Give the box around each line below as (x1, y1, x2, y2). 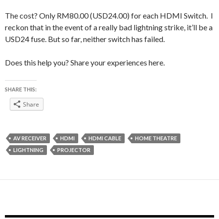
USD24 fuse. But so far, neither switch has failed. (5, 34, 165, 44)
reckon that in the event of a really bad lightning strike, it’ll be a (5, 22, 213, 32)
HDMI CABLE (88, 135, 121, 142)
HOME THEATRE (135, 135, 177, 142)
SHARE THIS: (5, 86, 37, 93)
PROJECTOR (57, 147, 90, 153)
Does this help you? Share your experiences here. (5, 58, 165, 67)
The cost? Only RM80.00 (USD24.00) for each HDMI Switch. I (5, 11, 213, 21)
